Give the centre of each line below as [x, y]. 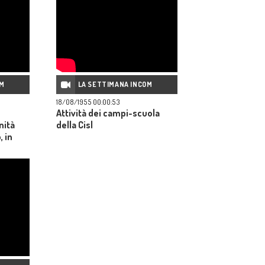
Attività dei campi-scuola [108, 113]
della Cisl [75, 125]
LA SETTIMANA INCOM [115, 85]
